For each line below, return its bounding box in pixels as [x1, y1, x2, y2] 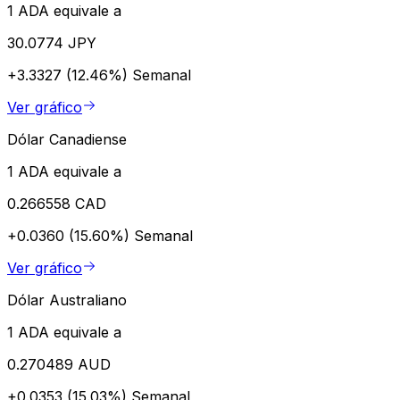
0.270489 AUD [7, 354, 111, 373]
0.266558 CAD [7, 194, 106, 212]
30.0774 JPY [7, 33, 96, 52]
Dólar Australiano [7, 290, 127, 309]
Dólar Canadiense [7, 129, 127, 148]
